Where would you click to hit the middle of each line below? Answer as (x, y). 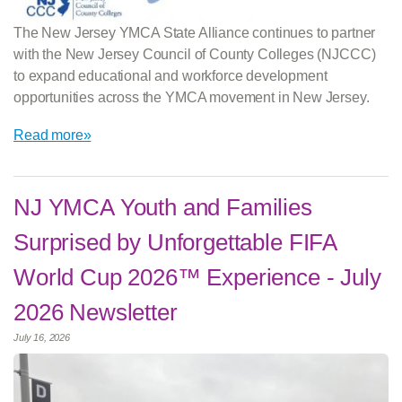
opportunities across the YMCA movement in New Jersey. (192, 97)
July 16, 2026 (42, 337)
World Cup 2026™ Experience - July (197, 277)
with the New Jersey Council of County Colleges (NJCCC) (195, 54)
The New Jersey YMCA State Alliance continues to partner (195, 32)
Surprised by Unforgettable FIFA (175, 242)
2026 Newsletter (96, 312)
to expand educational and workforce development (170, 75)
